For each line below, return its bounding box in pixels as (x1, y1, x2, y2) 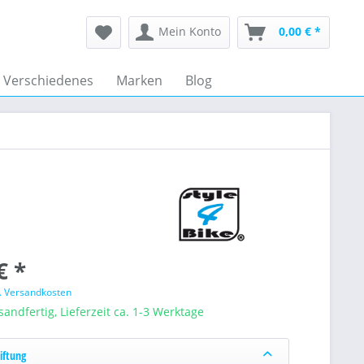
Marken (116, 71, 162, 89)
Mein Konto (158, 24, 221, 39)
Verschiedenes (3, 71, 93, 89)
